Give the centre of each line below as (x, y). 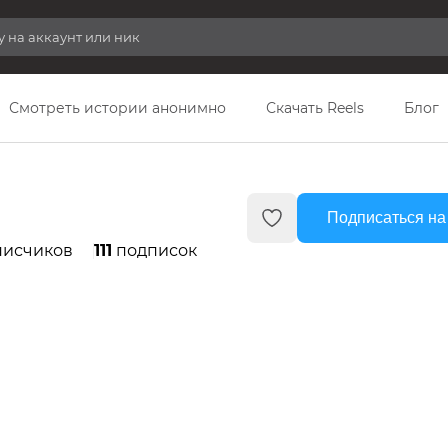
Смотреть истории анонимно (117, 108)
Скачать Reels (315, 108)
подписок (154, 250)
